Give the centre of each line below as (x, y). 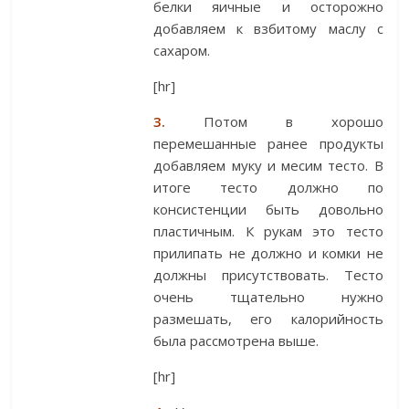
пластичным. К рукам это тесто (268, 231)
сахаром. (182, 51)
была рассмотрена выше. (236, 341)
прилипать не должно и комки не (268, 253)
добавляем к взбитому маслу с (268, 29)
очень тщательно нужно (268, 297)
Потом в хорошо (274, 122)
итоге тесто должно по (268, 188)
